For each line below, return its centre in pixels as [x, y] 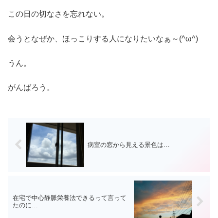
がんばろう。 [31, 88]
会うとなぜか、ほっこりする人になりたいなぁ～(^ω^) [103, 38]
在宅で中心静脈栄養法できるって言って [70, 198]
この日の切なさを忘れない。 [58, 14]
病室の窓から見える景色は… [128, 145]
